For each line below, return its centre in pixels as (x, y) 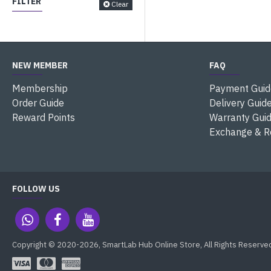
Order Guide (38, 103)
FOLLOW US (36, 189)
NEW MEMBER (40, 65)
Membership (40, 88)
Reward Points (44, 117)
